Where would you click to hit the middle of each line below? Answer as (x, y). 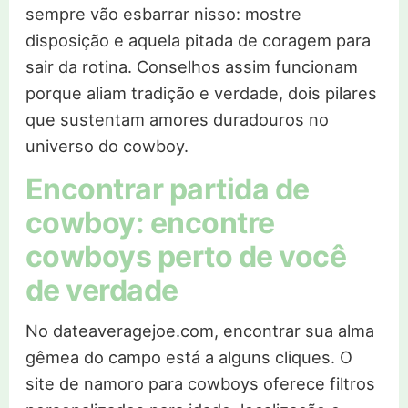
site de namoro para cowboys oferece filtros (200, 384)
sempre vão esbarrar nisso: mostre (163, 14)
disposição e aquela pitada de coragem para (198, 41)
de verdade (102, 291)
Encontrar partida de (167, 189)
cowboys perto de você (186, 257)
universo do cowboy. (107, 146)
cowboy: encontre (150, 223)
